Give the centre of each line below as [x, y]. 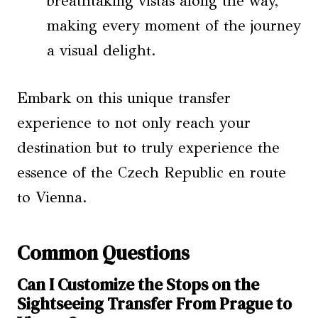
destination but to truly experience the [148, 147]
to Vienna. [52, 197]
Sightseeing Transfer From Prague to [154, 303]
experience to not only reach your [134, 122]
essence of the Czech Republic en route [152, 172]
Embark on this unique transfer [124, 98]
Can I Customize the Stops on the [138, 284]
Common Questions [103, 252]
